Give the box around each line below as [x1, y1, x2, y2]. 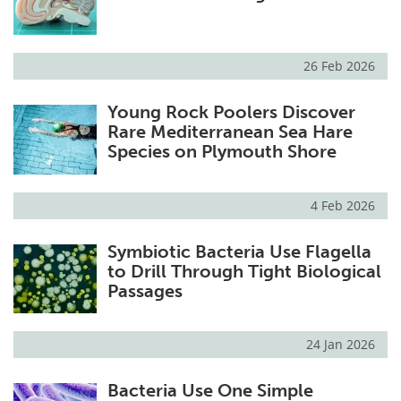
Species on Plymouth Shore [107, 141, 337, 163]
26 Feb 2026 [303, 57, 375, 75]
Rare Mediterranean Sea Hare [107, 121, 353, 143]
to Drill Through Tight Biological [107, 260, 381, 282]
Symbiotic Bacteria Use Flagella [107, 240, 371, 262]
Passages [107, 279, 183, 302]
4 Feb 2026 [311, 196, 375, 214]
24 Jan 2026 [306, 335, 375, 353]
